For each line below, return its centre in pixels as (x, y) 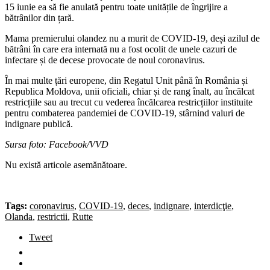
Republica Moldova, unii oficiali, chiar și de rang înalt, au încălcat (130, 91)
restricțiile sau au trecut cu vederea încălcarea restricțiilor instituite (129, 102)
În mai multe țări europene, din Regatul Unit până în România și (126, 80)
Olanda (19, 216)
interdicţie (213, 206)
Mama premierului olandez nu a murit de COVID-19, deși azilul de (132, 38)
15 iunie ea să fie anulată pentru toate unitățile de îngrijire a (116, 7)
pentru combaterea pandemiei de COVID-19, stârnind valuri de (125, 113)
